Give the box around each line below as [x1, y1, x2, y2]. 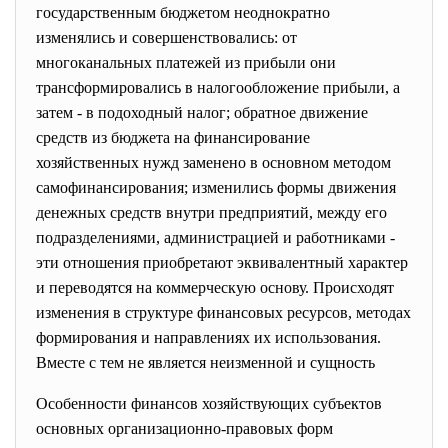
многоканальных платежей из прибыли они [36, 54, 336, 71]
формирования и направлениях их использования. [36, 329, 381, 346]
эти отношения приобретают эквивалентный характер [36, 254, 408, 271]
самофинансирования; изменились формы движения [36, 179, 396, 196]
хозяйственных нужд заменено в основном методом [36, 154, 391, 171]
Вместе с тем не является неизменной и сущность [36, 354, 375, 371]
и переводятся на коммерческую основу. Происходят [36, 279, 394, 296]
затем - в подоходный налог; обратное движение [36, 104, 368, 121]
